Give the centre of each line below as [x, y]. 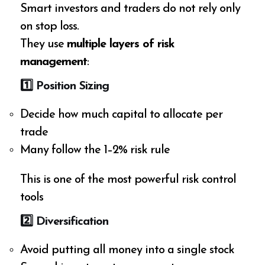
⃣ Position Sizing [71, 87]
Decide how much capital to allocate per [122, 115]
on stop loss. [50, 27]
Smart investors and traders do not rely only [130, 9]
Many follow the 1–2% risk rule [95, 151]
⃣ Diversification [71, 222]
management [54, 62]
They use [44, 45]
